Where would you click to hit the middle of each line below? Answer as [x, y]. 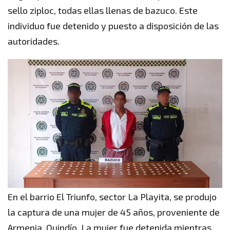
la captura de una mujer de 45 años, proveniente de [114, 212]
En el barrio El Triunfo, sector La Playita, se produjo [112, 197]
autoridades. [34, 41]
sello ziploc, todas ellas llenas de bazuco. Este [103, 11]
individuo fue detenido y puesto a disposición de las [113, 26]
